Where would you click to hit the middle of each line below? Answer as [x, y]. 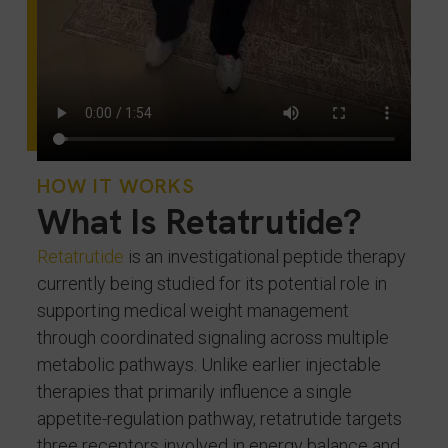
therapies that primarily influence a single [194, 392]
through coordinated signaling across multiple [212, 338]
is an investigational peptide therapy [264, 257]
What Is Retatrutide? [199, 222]
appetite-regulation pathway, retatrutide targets [219, 419]
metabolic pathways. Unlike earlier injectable [208, 365]
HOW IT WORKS [115, 186]
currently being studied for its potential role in [211, 284]
